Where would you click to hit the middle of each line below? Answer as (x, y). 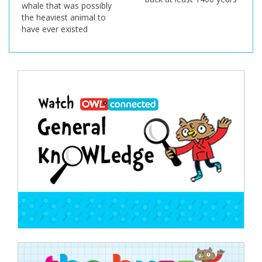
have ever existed (54, 29)
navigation (52, 106)
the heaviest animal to (63, 18)
